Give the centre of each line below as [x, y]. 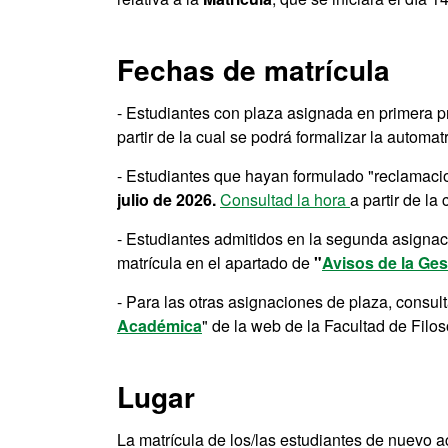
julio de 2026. [166, 199]
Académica [159, 325]
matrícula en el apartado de [213, 262]
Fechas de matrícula [253, 69]
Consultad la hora [285, 199]
